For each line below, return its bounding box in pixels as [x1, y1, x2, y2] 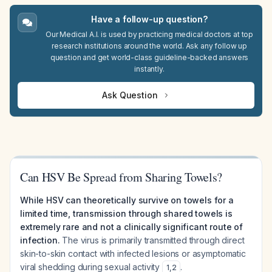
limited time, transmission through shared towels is [20, 208, 233, 219]
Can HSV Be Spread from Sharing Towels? [20, 169, 223, 185]
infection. [20, 235, 60, 245]
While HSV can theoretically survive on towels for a [20, 195, 234, 205]
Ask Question [102, 90, 158, 100]
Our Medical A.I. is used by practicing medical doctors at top [45, 30, 254, 39]
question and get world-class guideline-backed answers [50, 53, 249, 62]
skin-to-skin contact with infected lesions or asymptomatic [20, 248, 246, 259]
